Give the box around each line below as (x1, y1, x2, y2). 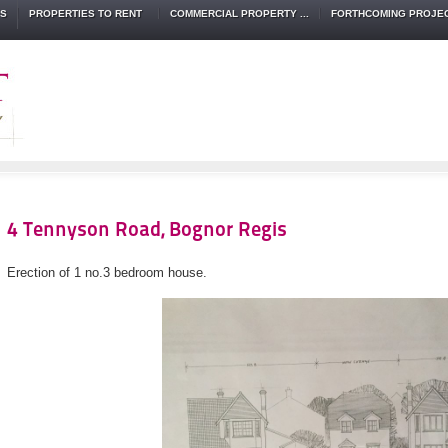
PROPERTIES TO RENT (29, 8, 148, 19)
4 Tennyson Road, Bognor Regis (6, 217, 287, 242)
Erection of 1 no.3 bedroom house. (6, 265, 207, 281)
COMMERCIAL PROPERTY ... (170, 8, 309, 19)
